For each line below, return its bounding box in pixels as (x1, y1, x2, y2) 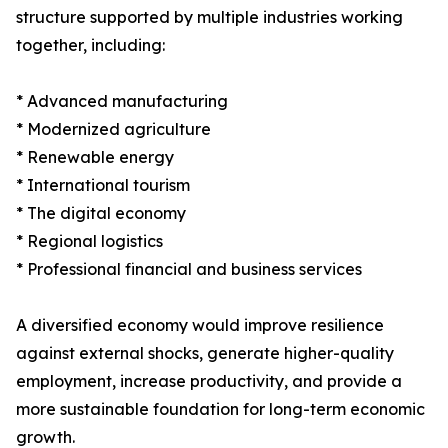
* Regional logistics (16, 231, 163, 252)
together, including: (16, 35, 165, 56)
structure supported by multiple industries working (16, 7, 403, 28)
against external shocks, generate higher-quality (16, 343, 394, 364)
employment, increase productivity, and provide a (16, 371, 402, 392)
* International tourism (16, 175, 190, 196)
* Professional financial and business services (16, 259, 362, 280)
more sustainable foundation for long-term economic (16, 399, 425, 420)
